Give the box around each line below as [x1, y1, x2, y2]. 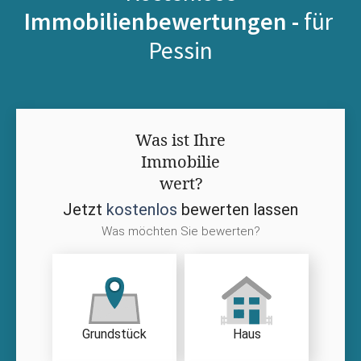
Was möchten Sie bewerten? [101, 223, 260, 239]
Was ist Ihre [135, 128, 226, 151]
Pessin [148, 34, 213, 65]
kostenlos [106, 199, 177, 219]
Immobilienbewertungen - [23, 5, 304, 36]
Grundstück [82, 326, 147, 342]
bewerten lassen [177, 199, 298, 219]
